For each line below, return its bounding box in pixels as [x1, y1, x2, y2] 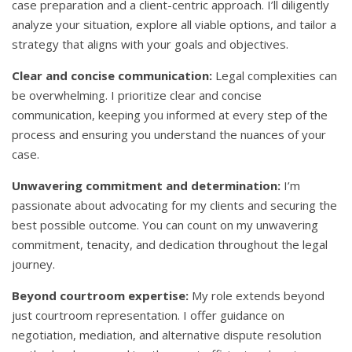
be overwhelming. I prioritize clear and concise [12, 87, 262, 104]
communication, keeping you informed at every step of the [12, 107, 328, 123]
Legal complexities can [212, 68, 337, 84]
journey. [12, 256, 55, 273]
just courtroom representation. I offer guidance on [12, 307, 284, 324]
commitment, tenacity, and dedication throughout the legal [12, 236, 328, 253]
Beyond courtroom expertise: [12, 288, 189, 304]
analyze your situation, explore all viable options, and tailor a [12, 16, 336, 33]
